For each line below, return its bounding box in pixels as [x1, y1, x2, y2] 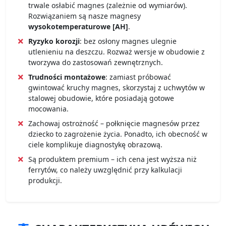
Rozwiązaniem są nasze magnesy [28, 11, 141, 21]
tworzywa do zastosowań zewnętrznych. [28, 57, 163, 67]
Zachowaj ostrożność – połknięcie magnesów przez [28, 118, 200, 128]
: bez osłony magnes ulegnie [80, 36, 177, 46]
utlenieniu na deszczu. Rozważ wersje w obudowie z [28, 46, 205, 56]
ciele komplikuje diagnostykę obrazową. [28, 139, 162, 149]
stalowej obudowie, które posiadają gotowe [28, 93, 174, 103]
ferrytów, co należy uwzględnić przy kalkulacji [28, 164, 182, 175]
